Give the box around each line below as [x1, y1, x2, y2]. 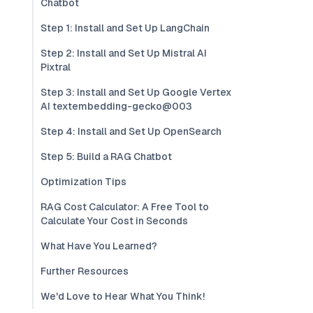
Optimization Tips [41, 175, 126, 188]
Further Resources [41, 265, 129, 277]
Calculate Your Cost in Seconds [41, 214, 188, 227]
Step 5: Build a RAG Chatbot [41, 150, 172, 163]
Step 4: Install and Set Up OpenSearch [41, 125, 221, 138]
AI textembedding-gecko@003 [41, 100, 192, 112]
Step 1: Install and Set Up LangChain [41, 22, 210, 34]
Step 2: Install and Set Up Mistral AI [41, 47, 207, 59]
